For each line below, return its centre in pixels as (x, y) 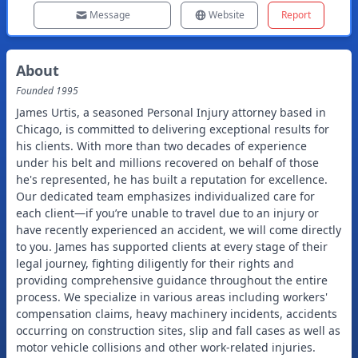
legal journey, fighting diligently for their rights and (155, 263)
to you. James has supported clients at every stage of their (172, 247)
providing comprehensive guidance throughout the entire (172, 280)
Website (227, 15)
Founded (36, 91)
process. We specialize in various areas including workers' (172, 297)
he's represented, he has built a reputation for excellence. (172, 179)
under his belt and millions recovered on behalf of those (167, 163)
